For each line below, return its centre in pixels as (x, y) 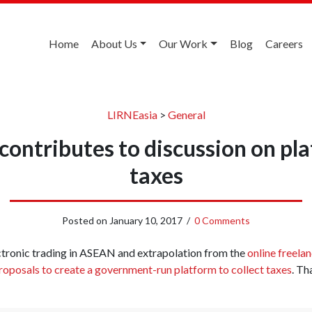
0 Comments (222, 220)
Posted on (86, 220)
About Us (114, 44)
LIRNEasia (132, 114)
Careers (284, 44)
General (186, 114)
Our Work (184, 44)
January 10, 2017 (146, 220)
